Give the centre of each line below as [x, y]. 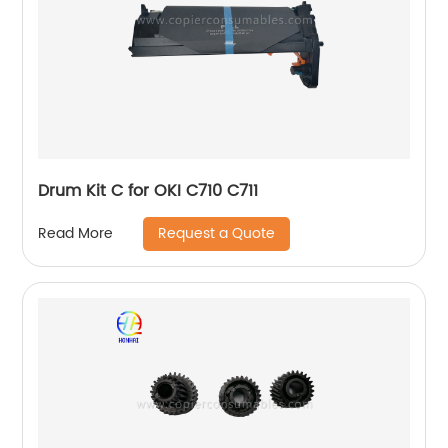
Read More [76, 233]
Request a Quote [217, 233]
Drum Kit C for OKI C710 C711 [148, 190]
